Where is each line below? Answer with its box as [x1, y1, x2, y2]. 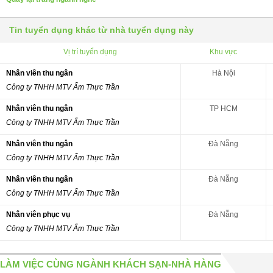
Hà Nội [211, 68, 235, 77]
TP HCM [209, 104, 238, 113]
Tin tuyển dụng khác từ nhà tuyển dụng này [9, 24, 194, 35]
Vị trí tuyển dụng [63, 47, 117, 56]
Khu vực [209, 47, 237, 56]
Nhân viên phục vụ [6, 210, 70, 219]
